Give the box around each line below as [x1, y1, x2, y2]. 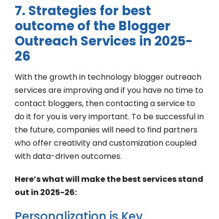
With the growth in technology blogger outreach [15, 71, 201, 83]
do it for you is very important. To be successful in [15, 111, 204, 123]
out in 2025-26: [15, 187, 77, 198]
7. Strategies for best [15, 2, 151, 20]
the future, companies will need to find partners [15, 124, 197, 136]
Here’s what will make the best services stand [15, 174, 203, 185]
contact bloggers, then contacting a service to [15, 98, 195, 109]
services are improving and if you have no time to [15, 85, 203, 96]
